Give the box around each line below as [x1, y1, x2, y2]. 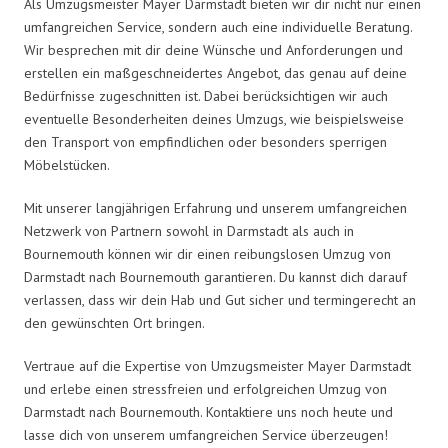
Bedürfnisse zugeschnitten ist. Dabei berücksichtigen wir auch [24, 86, 388, 105]
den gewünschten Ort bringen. [24, 313, 205, 332]
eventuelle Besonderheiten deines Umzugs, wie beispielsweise [24, 109, 404, 128]
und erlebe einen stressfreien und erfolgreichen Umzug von [24, 379, 387, 398]
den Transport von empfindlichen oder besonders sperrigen [24, 132, 387, 151]
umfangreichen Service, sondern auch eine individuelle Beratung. [24, 17, 412, 36]
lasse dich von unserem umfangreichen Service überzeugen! [24, 425, 388, 444]
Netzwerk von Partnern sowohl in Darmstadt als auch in [24, 221, 354, 240]
